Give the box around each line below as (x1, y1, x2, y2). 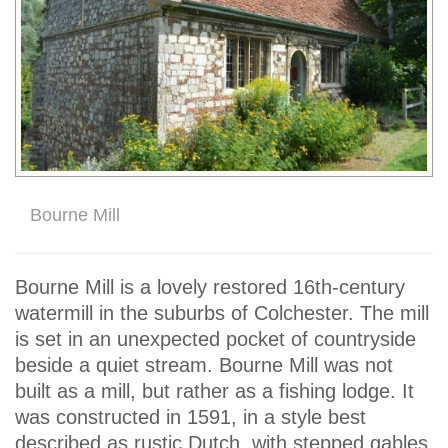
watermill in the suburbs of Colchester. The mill (15, 302, 429, 325)
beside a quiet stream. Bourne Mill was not (15, 354, 393, 377)
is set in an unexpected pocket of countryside (15, 328, 416, 351)
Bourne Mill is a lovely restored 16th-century (15, 276, 405, 299)
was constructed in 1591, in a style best (15, 406, 366, 429)
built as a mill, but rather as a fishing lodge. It (15, 380, 414, 403)
